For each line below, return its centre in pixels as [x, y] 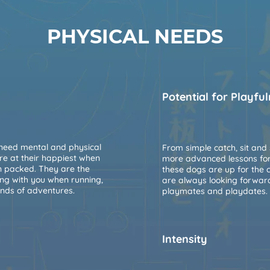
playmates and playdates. [215, 191]
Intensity [185, 239]
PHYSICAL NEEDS [135, 36]
